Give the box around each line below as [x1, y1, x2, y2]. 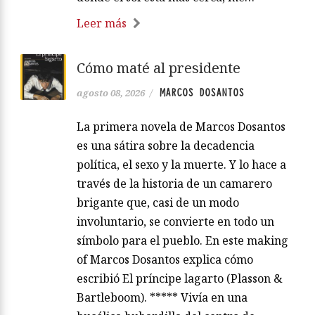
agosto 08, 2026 [77, 86, 145, 99]
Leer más [77, 15, 127, 31]
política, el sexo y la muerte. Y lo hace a [77, 156, 286, 172]
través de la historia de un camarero [77, 175, 272, 191]
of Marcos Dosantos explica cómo [77, 251, 253, 267]
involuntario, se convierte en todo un [77, 213, 274, 229]
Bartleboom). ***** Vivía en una [77, 289, 247, 305]
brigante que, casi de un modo [77, 194, 239, 210]
